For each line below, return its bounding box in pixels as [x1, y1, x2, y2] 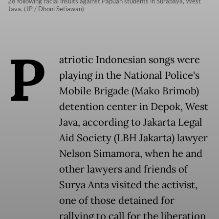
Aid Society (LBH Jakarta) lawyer [59, 131, 208, 145]
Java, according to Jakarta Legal [59, 116, 202, 129]
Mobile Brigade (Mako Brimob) [59, 85, 199, 98]
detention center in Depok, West [59, 100, 208, 113]
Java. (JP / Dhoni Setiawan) [8, 5, 84, 13]
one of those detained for [59, 194, 175, 207]
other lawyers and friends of [59, 163, 188, 176]
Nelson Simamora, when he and [59, 147, 202, 160]
